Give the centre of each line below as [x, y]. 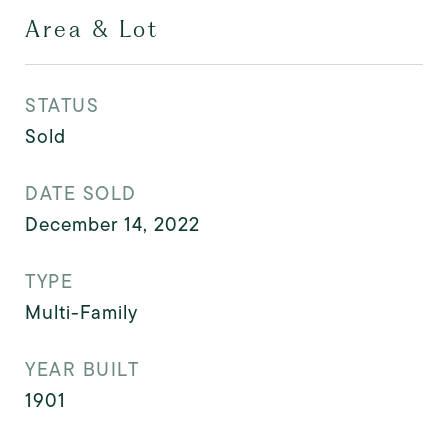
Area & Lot [92, 29]
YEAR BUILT [82, 369]
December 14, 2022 [112, 224]
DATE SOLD [81, 193]
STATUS [62, 105]
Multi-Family [81, 312]
